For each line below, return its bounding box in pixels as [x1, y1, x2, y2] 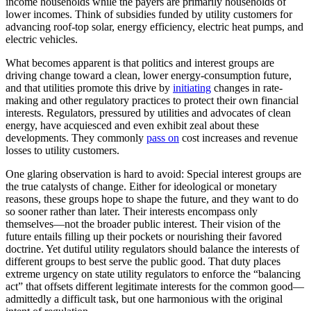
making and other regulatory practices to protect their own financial [6, 94, 299, 106]
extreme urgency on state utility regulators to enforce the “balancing [6, 267, 301, 280]
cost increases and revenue [179, 131, 298, 144]
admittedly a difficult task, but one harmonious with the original [6, 292, 283, 305]
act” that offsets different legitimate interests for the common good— [6, 280, 304, 292]
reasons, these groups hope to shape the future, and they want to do [6, 192, 299, 205]
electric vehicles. [6, 33, 78, 45]
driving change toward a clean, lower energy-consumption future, [6, 69, 292, 81]
